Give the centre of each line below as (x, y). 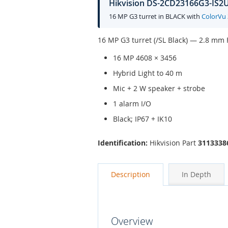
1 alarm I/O (132, 103)
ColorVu (214, 16)
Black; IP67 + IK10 (142, 119)
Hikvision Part (173, 143)
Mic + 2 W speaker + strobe (159, 88)
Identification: (123, 143)
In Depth (196, 175)
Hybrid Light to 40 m (148, 73)
